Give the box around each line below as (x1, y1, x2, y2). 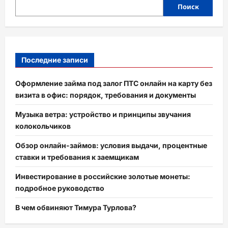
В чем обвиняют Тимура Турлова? (15, 203, 136, 212)
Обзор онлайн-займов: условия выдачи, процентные (15, 140, 207, 150)
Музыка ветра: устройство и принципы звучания (15, 109, 191, 119)
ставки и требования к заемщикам (15, 152, 139, 161)
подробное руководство (15, 183, 104, 192)
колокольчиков (15, 121, 71, 130)
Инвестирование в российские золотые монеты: (15, 172, 190, 181)
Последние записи (21, 55, 88, 64)
